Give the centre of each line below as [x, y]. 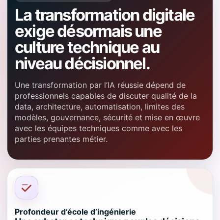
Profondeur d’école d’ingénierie [75, 212]
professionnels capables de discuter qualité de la [106, 96]
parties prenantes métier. [61, 139]
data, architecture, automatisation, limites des [100, 107]
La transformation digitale [105, 15]
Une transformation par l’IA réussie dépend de [100, 85]
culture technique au [87, 47]
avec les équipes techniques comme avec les [98, 128]
